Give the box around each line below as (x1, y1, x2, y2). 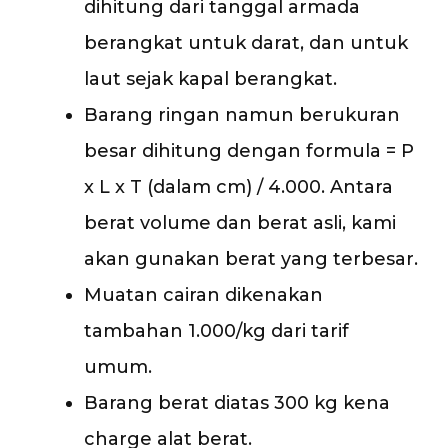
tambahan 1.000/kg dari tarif (84, 319, 349, 342)
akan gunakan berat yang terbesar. (84, 247, 418, 270)
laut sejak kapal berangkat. (84, 67, 337, 90)
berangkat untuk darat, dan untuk (84, 31, 408, 54)
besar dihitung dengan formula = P (84, 139, 414, 162)
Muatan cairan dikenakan (84, 283, 323, 306)
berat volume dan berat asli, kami (84, 211, 396, 234)
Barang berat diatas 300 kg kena (84, 391, 390, 414)
